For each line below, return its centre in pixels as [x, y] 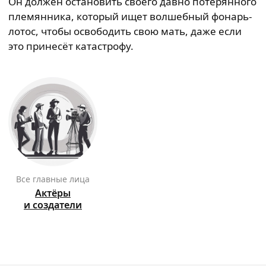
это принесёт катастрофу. [71, 46]
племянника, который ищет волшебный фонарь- [130, 16]
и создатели [53, 205]
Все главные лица [56, 179]
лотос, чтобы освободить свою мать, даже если [125, 31]
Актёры [53, 193]
